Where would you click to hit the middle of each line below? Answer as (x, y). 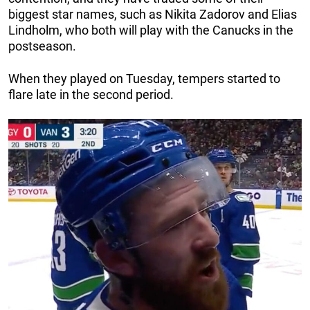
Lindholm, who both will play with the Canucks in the (151, 30)
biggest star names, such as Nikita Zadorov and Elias (153, 15)
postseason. (44, 46)
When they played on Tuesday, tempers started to (144, 79)
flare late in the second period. (91, 95)
